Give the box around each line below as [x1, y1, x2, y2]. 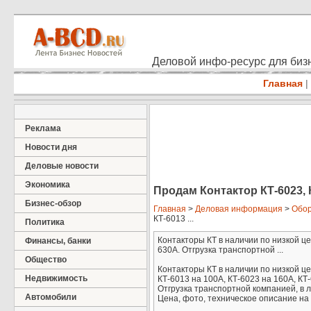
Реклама [25, 124, 61, 133]
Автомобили [25, 292, 76, 302]
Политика [25, 217, 65, 227]
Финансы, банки [25, 236, 91, 246]
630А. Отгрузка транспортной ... [158, 245, 283, 255]
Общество [25, 255, 67, 264]
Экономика [25, 180, 70, 190]
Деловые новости [25, 161, 99, 171]
